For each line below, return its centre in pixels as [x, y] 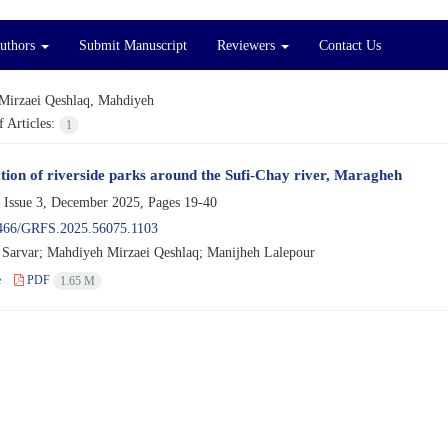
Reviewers [248, 45]
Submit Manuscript [133, 45]
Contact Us [350, 45]
